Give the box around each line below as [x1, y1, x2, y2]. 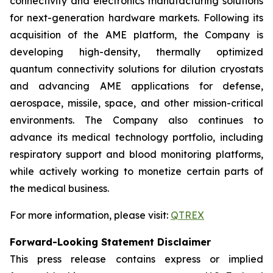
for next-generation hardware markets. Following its [10, 12, 263, 24]
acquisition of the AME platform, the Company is [10, 29, 263, 41]
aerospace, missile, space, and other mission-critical [10, 97, 263, 109]
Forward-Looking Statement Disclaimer [10, 236, 211, 248]
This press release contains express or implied [10, 253, 263, 265]
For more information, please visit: [10, 209, 171, 221]
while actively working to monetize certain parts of [10, 165, 263, 177]
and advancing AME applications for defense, [10, 80, 263, 92]
